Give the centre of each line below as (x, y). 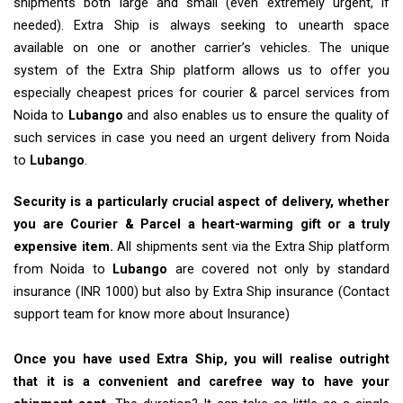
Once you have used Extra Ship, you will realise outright (201, 360)
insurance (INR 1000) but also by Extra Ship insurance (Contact (201, 292)
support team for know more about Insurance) (152, 315)
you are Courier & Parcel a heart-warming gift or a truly (201, 225)
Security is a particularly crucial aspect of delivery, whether (201, 202)
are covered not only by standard (279, 270)
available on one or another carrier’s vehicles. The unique (201, 49)
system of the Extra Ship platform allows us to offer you (201, 71)
